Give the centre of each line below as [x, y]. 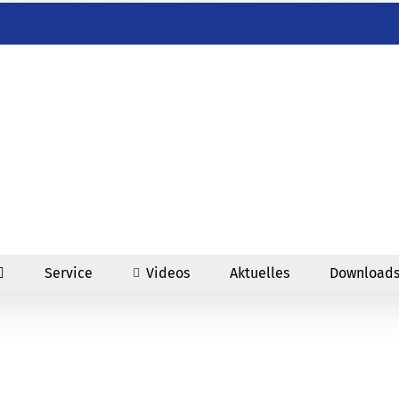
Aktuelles [260, 273]
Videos [168, 273]
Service [69, 273]
